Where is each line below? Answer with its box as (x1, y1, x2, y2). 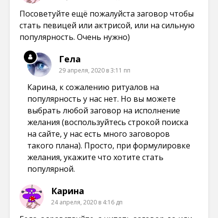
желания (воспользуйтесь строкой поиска (27, 116, 188, 127)
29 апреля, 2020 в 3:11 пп (59, 66, 130, 74)
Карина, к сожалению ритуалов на (27, 81, 159, 92)
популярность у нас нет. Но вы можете (27, 93, 176, 104)
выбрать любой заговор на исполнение (27, 105, 180, 116)
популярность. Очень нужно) (19, 31, 130, 42)
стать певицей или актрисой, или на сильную (19, 19, 195, 31)
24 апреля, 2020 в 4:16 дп (51, 198, 123, 206)
